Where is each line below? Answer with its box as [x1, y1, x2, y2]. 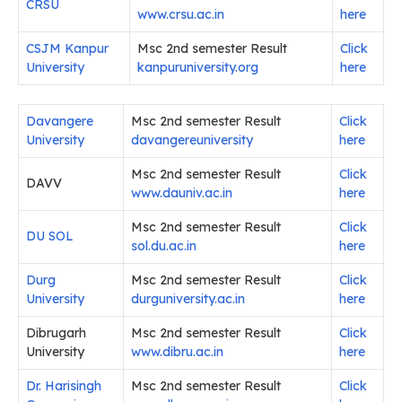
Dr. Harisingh [26, 378, 101, 395]
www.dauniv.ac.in [131, 185, 232, 202]
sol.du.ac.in [131, 238, 197, 255]
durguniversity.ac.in [131, 291, 245, 308]
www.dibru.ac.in [131, 344, 223, 361]
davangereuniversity [131, 132, 253, 149]
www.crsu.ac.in [137, 6, 224, 23]
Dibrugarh [26, 325, 86, 342]
